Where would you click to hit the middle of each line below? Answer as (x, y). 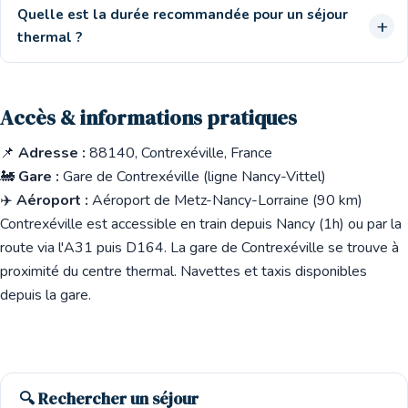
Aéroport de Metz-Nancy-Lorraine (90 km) (225, 200)
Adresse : (52, 153)
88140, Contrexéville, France (181, 153)
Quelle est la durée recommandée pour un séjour (183, 15)
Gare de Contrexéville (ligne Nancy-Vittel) (193, 177)
